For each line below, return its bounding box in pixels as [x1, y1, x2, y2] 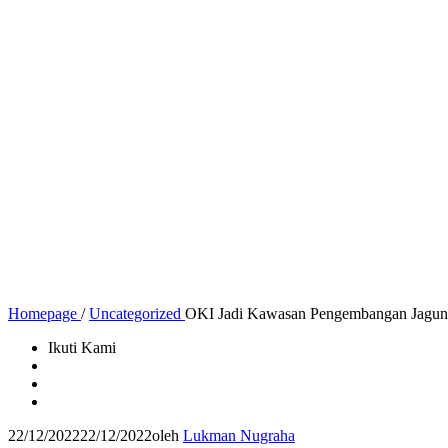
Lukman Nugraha [183, 427, 295, 444]
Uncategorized [89, 305, 181, 322]
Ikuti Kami [48, 339, 116, 356]
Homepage [8, 305, 77, 322]
